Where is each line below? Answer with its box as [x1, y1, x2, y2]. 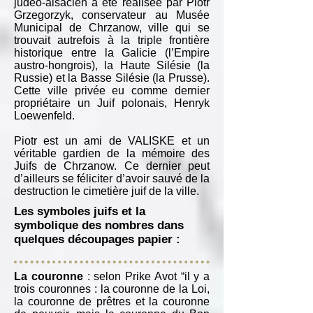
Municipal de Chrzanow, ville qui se [14, 22, 210, 34]
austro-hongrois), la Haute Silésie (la [14, 59, 210, 71]
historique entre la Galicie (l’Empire [14, 47, 210, 59]
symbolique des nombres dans [14, 219, 184, 232]
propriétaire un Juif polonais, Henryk [14, 97, 210, 109]
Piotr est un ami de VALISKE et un [14, 135, 210, 147]
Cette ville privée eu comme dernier [14, 85, 210, 96]
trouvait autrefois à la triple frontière [14, 34, 210, 46]
